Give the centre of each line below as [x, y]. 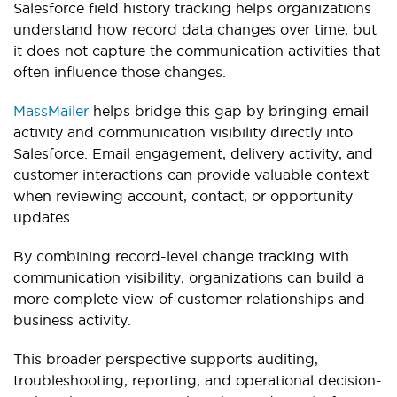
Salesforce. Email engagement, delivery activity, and [193, 154]
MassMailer [51, 111]
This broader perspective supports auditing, [166, 359]
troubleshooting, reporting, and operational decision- [198, 381]
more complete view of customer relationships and [189, 299]
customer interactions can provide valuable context [191, 175]
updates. [43, 218]
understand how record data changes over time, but [195, 30]
